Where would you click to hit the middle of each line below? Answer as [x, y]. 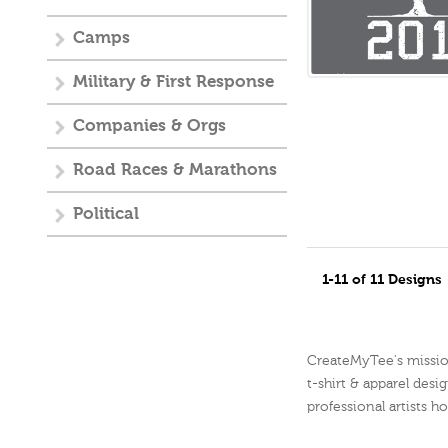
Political [106, 214]
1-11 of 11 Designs [384, 280]
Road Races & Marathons [175, 170]
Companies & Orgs [149, 126]
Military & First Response [173, 82]
